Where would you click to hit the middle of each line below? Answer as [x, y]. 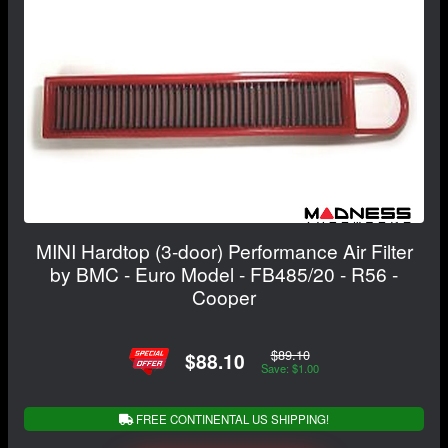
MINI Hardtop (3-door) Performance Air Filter [224, 250]
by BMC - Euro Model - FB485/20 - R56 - [224, 273]
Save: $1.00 [290, 368]
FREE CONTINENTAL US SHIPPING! [231, 418]
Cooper [224, 296]
